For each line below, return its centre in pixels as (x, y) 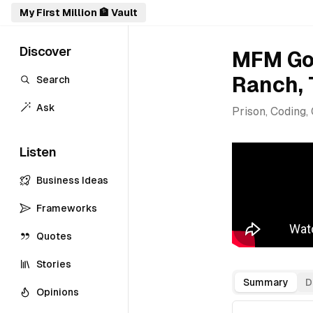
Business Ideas (72, 180)
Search (53, 80)
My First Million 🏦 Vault (79, 13)
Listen (38, 152)
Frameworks (67, 208)
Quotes (54, 236)
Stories (54, 264)
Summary (266, 282)
